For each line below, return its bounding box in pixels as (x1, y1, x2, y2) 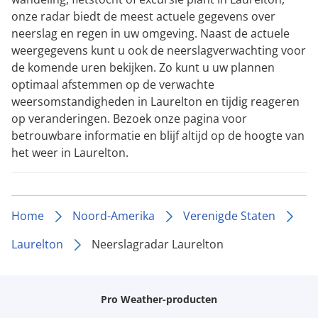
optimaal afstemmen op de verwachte (11, 76, 214, 92)
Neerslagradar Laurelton (92, 236, 224, 252)
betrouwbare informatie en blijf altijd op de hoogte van (11, 127, 305, 143)
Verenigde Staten (183, 207, 275, 224)
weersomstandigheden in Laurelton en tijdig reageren (11, 93, 300, 109)
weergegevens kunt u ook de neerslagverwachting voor (11, 42, 306, 58)
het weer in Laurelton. (11, 144, 128, 160)
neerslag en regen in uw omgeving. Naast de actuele (11, 25, 290, 41)
